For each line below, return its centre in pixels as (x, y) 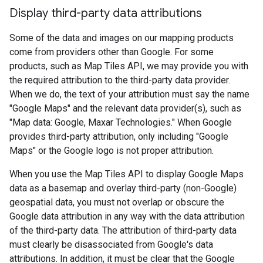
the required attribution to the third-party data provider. (120, 80)
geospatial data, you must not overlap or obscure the (117, 202)
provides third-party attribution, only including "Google (119, 136)
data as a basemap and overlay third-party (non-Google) (123, 188)
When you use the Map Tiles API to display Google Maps (127, 174)
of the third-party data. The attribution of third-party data (123, 230)
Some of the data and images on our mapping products (122, 38)
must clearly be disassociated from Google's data (111, 244)
